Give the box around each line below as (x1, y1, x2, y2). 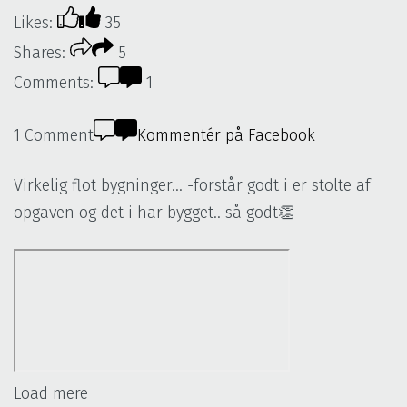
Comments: (14, 72, 94, 93)
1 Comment (14, 124, 94, 145)
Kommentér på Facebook (137, 124, 315, 145)
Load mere (14, 382, 88, 403)
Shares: (14, 42, 65, 63)
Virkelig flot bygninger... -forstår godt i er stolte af (14, 174, 371, 195)
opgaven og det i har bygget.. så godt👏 (14, 202, 294, 223)
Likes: (14, 12, 53, 33)
